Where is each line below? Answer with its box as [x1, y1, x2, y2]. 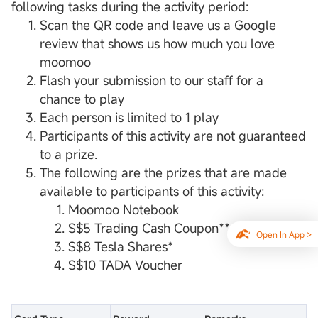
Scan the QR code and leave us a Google [40, 16, 276, 34]
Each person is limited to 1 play [40, 109, 219, 126]
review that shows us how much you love [40, 35, 275, 53]
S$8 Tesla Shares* [68, 238, 173, 256]
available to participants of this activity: [40, 182, 264, 200]
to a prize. [40, 146, 97, 163]
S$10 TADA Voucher [68, 256, 182, 274]
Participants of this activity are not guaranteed [40, 127, 306, 145]
